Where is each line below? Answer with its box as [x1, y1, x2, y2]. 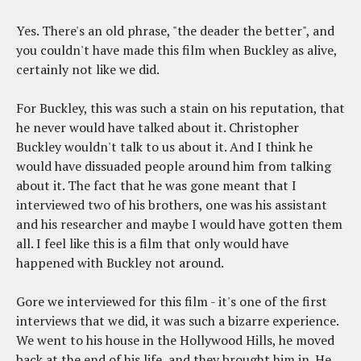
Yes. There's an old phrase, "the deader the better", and [16, 22, 334, 40]
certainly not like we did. [16, 60, 160, 79]
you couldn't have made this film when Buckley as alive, [16, 41, 337, 60]
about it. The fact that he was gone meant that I [16, 176, 297, 195]
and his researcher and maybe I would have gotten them [16, 215, 342, 234]
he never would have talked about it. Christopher [16, 118, 299, 137]
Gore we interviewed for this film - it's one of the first [16, 293, 327, 311]
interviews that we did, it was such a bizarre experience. [16, 312, 338, 330]
